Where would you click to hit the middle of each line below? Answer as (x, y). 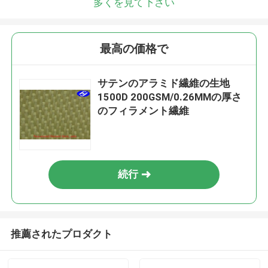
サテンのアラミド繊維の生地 (164, 83)
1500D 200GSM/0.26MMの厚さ (170, 97)
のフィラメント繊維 (144, 111)
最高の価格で (134, 49)
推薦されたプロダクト (61, 234)
